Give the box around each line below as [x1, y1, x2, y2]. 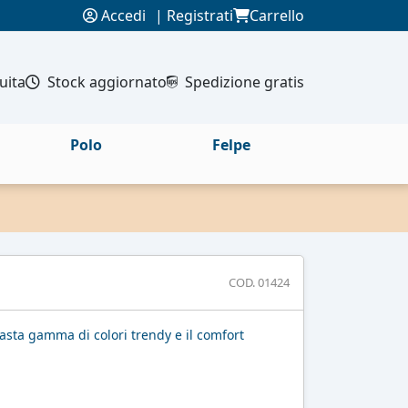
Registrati [167, 5, 233, 25]
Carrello [250, 5, 304, 25]
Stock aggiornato [47, 72, 167, 93]
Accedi [97, 5, 146, 25]
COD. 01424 [229, 274, 290, 291]
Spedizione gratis [185, 72, 304, 93]
